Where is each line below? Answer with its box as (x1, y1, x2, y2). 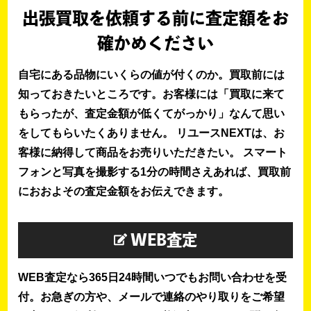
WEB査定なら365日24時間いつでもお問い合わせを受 (18, 271, 287, 284)
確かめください (97, 35, 214, 52)
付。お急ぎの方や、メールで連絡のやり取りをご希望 (18, 291, 285, 303)
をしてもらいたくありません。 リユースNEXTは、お (18, 127, 285, 140)
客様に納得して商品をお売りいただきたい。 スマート (18, 146, 288, 159)
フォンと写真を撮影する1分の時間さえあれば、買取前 (18, 166, 292, 178)
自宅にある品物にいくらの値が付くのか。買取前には (18, 69, 285, 81)
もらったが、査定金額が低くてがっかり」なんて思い (18, 108, 285, 120)
